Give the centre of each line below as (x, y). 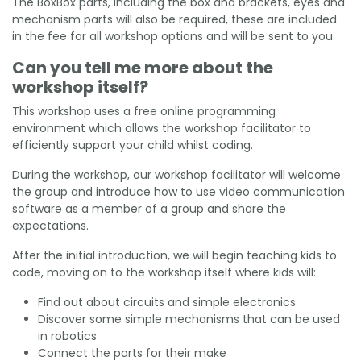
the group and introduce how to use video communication (178, 191)
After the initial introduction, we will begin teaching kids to (174, 255)
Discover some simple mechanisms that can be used (189, 319)
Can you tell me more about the (143, 67)
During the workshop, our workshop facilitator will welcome (176, 174)
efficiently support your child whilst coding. (133, 145)
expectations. (50, 225)
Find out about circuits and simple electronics (167, 302)
